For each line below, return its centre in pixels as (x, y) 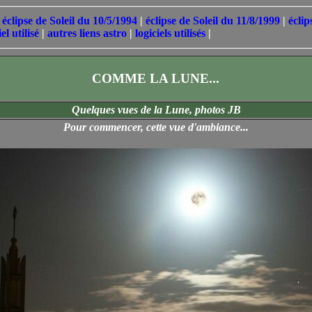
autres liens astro (87, 33)
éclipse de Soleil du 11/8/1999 (213, 21)
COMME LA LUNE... (156, 78)
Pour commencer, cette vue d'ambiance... (156, 127)
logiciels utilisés (170, 33)
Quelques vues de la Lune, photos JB (156, 110)
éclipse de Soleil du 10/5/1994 (70, 21)
